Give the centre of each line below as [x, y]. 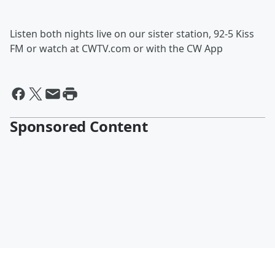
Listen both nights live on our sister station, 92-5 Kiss [132, 34]
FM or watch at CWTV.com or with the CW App [116, 48]
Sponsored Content [79, 126]
